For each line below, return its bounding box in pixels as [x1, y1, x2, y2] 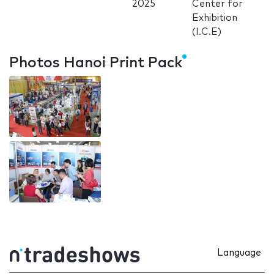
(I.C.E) [192, 28, 222, 37]
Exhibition [192, 13, 238, 23]
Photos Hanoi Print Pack [9, 56, 182, 71]
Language [217, 248, 261, 258]
